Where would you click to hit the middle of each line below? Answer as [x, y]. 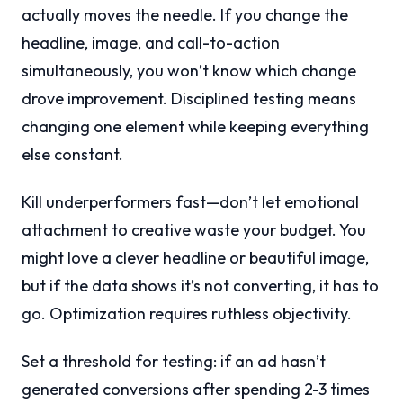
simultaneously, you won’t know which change [189, 71]
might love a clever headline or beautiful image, [195, 258]
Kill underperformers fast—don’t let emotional [190, 202]
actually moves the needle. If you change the [185, 15]
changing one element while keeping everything [195, 127]
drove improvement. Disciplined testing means [189, 99]
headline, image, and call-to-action [151, 43]
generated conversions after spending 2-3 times [196, 390]
